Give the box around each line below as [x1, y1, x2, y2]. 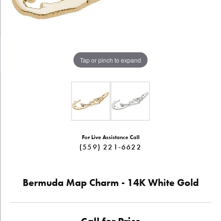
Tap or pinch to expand [80, 55, 141, 64]
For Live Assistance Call [81, 134, 140, 141]
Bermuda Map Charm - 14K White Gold [22, 176, 199, 189]
